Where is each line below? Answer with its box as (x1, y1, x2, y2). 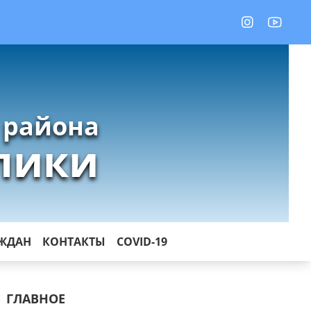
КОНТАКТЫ (42, 234, 106, 249)
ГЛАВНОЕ (6, 290, 66, 307)
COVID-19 (117, 234, 167, 249)
